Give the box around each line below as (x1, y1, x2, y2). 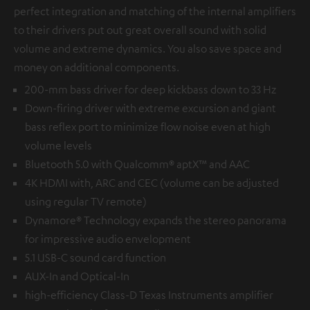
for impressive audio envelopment (25, 232, 191, 246)
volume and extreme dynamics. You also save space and (14, 42, 282, 56)
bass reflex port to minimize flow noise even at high (25, 120, 271, 134)
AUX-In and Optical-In (25, 269, 129, 284)
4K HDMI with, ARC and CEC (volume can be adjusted (25, 176, 279, 190)
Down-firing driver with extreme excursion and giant (25, 101, 276, 116)
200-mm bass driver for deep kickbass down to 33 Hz (25, 82, 276, 97)
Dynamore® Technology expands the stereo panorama (25, 213, 286, 228)
